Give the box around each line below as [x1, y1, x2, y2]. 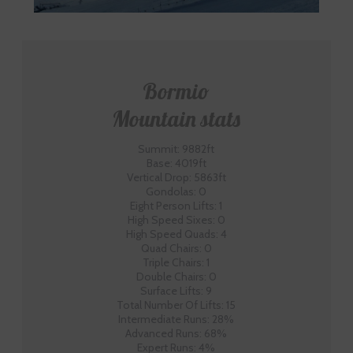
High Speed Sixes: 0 [127, 213, 225, 227]
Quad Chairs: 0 [140, 241, 212, 255]
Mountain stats [112, 105, 241, 132]
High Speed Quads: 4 [125, 227, 227, 241]
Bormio [143, 77, 210, 105]
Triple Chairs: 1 [143, 255, 210, 269]
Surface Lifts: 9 [140, 284, 213, 298]
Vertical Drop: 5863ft [126, 170, 226, 184]
